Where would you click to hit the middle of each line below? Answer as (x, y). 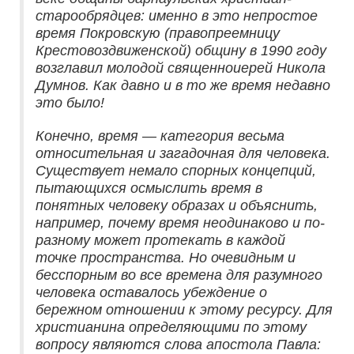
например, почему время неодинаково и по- (180, 223)
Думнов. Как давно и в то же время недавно (183, 86)
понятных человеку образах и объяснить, (177, 206)
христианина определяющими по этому (171, 328)
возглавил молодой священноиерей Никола (181, 68)
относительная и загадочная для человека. (183, 154)
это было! (70, 103)
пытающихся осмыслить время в (149, 188)
